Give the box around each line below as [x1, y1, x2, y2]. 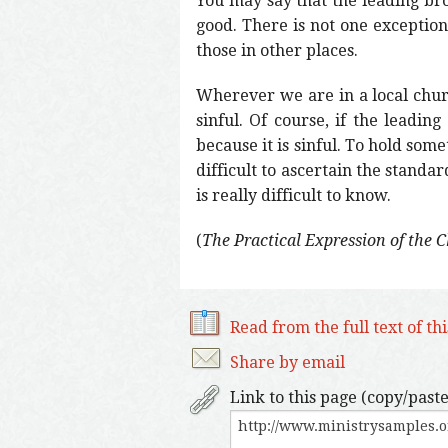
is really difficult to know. [196, 185, 391, 205]
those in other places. [196, 40, 358, 60]
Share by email [230, 352, 345, 372]
